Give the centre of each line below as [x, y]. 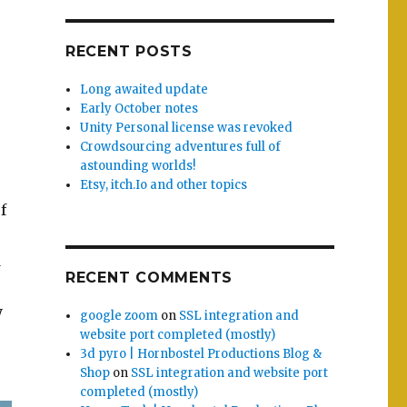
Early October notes [139, 109]
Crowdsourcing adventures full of [181, 147]
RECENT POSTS [129, 52]
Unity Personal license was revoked [187, 128]
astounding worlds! [138, 166]
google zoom [119, 316]
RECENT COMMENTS [149, 278]
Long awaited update [144, 90]
